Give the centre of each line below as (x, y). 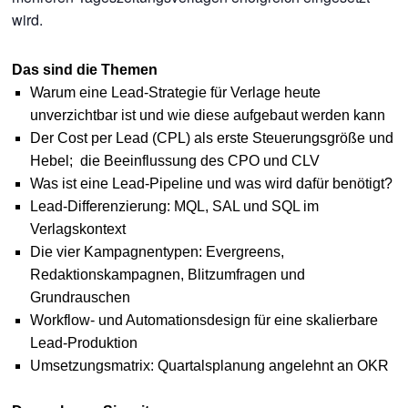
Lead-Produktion (83, 343)
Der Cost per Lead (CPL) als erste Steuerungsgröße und (211, 138)
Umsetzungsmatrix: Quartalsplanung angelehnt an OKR (209, 366)
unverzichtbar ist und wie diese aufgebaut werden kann (207, 116)
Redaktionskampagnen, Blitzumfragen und (167, 275)
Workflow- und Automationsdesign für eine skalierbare (204, 321)
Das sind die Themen (84, 70)
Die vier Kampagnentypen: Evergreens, (157, 252)
